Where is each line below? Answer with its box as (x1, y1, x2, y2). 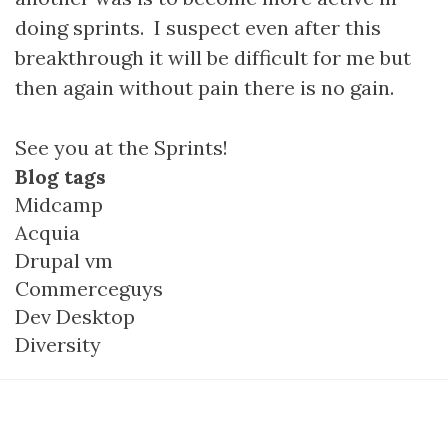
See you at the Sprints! (15, 135, 233, 160)
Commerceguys (15, 276, 163, 301)
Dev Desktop (15, 304, 135, 329)
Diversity (15, 332, 101, 357)
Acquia (15, 220, 80, 245)
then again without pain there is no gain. (15, 75, 394, 100)
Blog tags (15, 164, 106, 189)
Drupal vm (15, 248, 113, 273)
